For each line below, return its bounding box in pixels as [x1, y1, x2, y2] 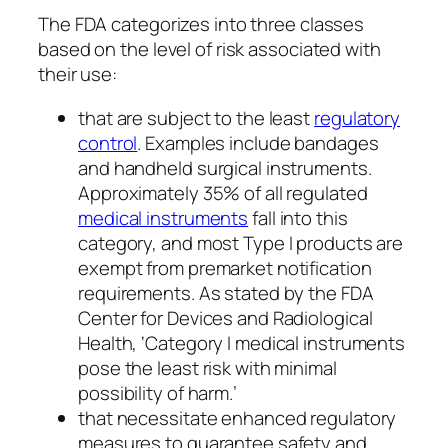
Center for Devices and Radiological [78, 304, 373, 331]
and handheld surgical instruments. [78, 154, 372, 181]
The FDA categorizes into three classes [38, 11, 365, 38]
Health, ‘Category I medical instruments [78, 329, 406, 356]
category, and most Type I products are [78, 229, 404, 256]
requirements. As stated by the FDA [78, 279, 374, 306]
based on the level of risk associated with [38, 36, 381, 63]
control [78, 129, 138, 156]
